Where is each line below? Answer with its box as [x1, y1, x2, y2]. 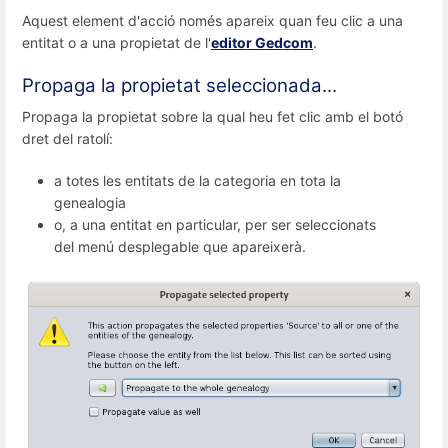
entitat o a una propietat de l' [22, 34, 211, 52]
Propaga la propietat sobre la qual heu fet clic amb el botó [22, 108, 403, 126]
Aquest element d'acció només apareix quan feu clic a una [22, 12, 403, 30]
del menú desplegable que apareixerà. [54, 237, 306, 255]
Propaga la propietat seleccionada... [22, 74, 337, 98]
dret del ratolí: [22, 130, 113, 148]
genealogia [54, 193, 126, 211]
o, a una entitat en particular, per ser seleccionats [54, 215, 376, 233]
